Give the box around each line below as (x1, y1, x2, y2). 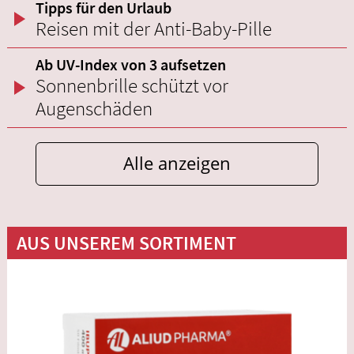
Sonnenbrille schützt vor (36, 73, 228, 98)
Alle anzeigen (123, 151, 231, 176)
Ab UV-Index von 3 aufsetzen (36, 54, 226, 75)
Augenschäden (36, 96, 153, 121)
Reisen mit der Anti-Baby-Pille (36, 16, 272, 41)
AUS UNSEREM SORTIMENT (16, 230, 236, 255)
